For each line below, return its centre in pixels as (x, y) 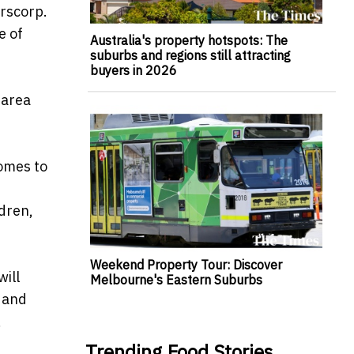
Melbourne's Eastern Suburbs (176, 279)
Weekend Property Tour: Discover (186, 264)
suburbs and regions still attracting (190, 56)
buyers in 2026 (133, 71)
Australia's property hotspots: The (188, 41)
